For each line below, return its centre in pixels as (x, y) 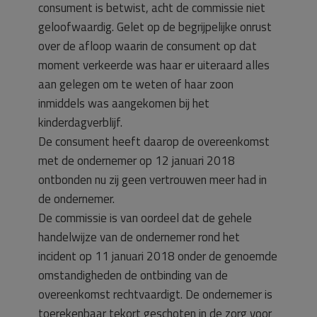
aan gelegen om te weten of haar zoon (136, 84)
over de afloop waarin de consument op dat (148, 46)
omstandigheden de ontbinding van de (133, 275)
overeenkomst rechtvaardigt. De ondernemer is (155, 294)
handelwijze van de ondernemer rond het (139, 237)
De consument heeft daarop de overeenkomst (154, 142)
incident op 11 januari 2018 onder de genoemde (158, 256)
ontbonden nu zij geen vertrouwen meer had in (152, 180)
